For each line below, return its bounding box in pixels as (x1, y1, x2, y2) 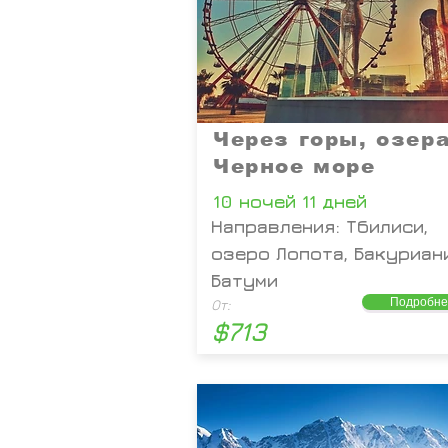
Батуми (211, 270, 278, 291)
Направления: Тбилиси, (211, 216, 428, 237)
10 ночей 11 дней (213, 191, 367, 212)
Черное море (213, 155, 376, 177)
